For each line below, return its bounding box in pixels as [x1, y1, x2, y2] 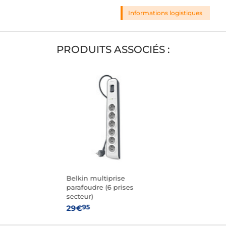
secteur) [66, 192, 93, 201]
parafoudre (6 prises [66, 183, 134, 192]
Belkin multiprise [66, 174, 125, 183]
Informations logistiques [128, 9, 202, 17]
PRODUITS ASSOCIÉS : [56, 43, 170, 56]
